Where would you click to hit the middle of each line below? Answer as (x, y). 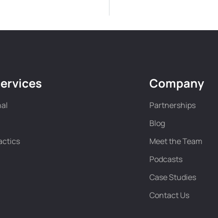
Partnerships (172, 105)
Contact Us (169, 195)
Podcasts (166, 159)
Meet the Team (176, 141)
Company (176, 83)
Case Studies (173, 177)
